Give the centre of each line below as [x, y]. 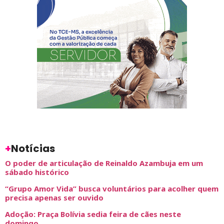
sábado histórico [37, 172]
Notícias [33, 148]
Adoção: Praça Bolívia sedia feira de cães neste [93, 214]
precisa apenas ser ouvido [54, 197]
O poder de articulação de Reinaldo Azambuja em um [104, 163]
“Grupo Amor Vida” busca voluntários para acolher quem [112, 188]
